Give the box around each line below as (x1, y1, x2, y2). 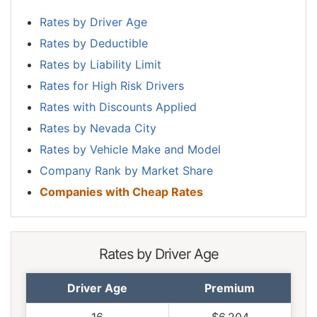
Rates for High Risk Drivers (40, 79, 184, 93)
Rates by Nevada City (40, 121, 156, 136)
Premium (204, 281, 255, 296)
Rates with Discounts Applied (40, 100, 197, 115)
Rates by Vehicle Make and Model (40, 142, 221, 157)
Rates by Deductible (40, 36, 148, 51)
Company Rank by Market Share (40, 163, 213, 178)
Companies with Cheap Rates (40, 185, 203, 200)
